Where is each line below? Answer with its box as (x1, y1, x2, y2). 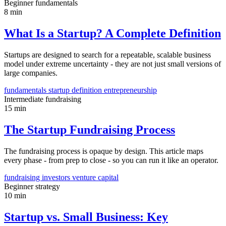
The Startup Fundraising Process (4, 123, 175, 136)
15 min (4, 104, 26, 112)
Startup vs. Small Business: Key (4, 210, 168, 223)
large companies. (4, 69, 58, 77)
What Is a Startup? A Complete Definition (4, 27, 221, 40)
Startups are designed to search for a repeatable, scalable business (4, 50, 211, 59)
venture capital (72, 173, 119, 182)
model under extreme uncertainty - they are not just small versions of (4, 60, 221, 68)
